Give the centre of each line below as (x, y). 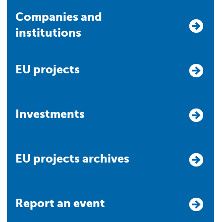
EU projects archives (76, 158)
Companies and (20, 17)
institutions (48, 32)
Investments (52, 114)
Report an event (64, 203)
